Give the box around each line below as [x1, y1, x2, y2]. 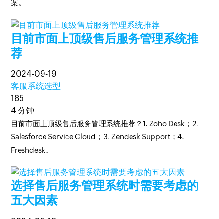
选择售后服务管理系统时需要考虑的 [11, 179, 199, 192]
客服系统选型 [11, 81, 61, 91]
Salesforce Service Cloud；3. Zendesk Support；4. [11, 132, 185, 141]
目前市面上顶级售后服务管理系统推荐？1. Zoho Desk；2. [11, 119, 199, 128]
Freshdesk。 [11, 146, 53, 154]
